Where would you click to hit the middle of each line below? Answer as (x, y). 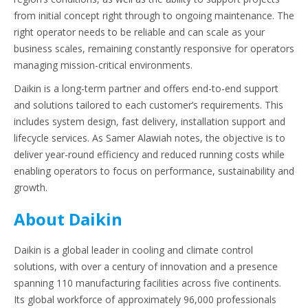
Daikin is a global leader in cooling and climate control (133, 250)
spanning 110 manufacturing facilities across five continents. (147, 283)
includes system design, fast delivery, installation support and (150, 122)
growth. (31, 188)
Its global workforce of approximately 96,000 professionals (145, 300)
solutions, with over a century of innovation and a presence (146, 267)
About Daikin (68, 219)
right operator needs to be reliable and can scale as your (139, 32)
